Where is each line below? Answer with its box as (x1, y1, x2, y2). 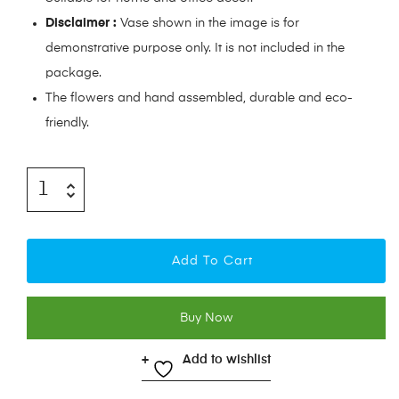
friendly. (45, 117, 89, 130)
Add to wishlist (183, 354, 271, 367)
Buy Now (179, 312, 233, 325)
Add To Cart (172, 255, 253, 268)
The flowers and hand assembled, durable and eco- (45, 92, 353, 105)
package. (45, 67, 102, 80)
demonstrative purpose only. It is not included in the (45, 42, 345, 55)
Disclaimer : (45, 17, 117, 30)
